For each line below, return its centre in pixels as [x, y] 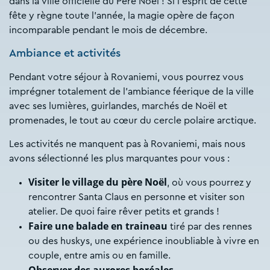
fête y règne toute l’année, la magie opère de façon [122, 15]
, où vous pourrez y [209, 182]
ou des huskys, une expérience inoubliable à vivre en [144, 241]
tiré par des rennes [210, 226]
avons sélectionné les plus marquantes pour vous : [119, 158]
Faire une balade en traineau [98, 226]
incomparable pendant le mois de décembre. [108, 30]
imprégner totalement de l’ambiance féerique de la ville [131, 91]
